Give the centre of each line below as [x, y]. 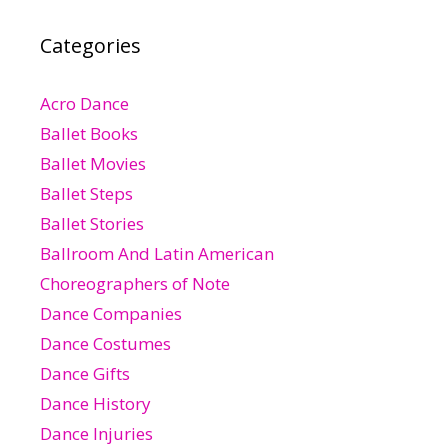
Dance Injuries [96, 433]
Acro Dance [84, 103]
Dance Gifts [85, 373]
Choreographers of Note [135, 283]
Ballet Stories [92, 223]
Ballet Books [89, 133]
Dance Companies [111, 313]
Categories [90, 45]
